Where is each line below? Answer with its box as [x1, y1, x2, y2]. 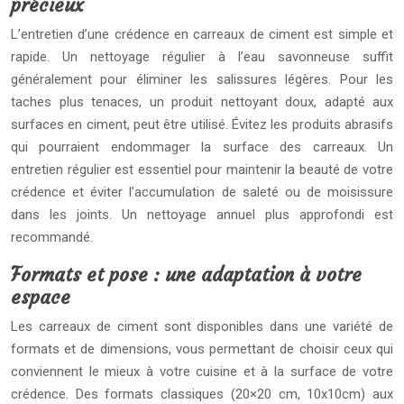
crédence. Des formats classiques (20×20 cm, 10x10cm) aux [11, 386, 393, 402]
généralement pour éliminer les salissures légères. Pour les [11, 71, 393, 87]
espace [11, 285, 70, 309]
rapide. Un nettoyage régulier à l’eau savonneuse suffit [11, 49, 393, 65]
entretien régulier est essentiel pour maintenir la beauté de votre [11, 161, 393, 178]
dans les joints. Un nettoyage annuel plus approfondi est [11, 207, 393, 223]
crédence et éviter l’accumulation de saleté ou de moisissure [11, 184, 393, 200]
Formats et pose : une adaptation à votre [11, 262, 362, 287]
